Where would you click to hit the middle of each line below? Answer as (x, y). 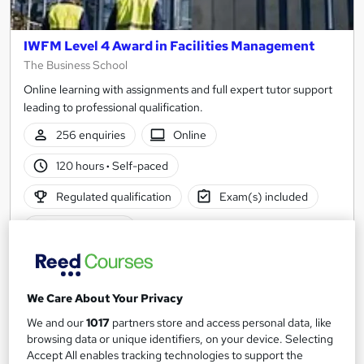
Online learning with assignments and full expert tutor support (178, 89)
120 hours (81, 165)
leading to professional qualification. (113, 107)
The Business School (76, 65)
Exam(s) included (264, 196)
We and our (57, 323)
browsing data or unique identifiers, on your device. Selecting (180, 339)
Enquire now (195, 338)
